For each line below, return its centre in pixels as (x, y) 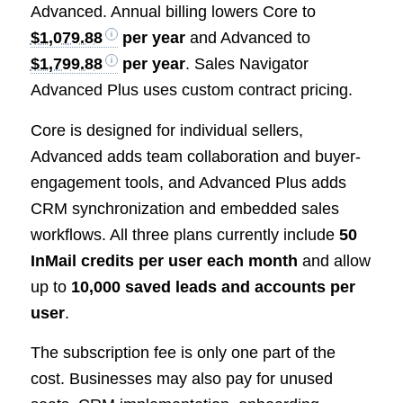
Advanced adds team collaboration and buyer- (195, 156)
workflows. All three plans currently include (184, 234)
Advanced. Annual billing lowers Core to (173, 12)
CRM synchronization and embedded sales (184, 208)
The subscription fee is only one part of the (183, 352)
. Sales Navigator (246, 64)
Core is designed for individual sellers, (166, 130)
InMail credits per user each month (164, 260)
